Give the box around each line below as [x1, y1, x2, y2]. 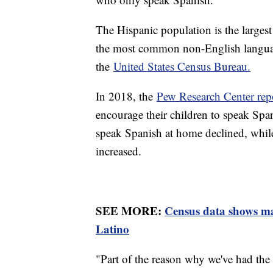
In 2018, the [96, 88, 157, 104]
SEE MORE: [96, 202, 165, 219]
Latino [96, 220, 129, 237]
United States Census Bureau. [113, 58, 250, 74]
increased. [96, 143, 141, 158]
